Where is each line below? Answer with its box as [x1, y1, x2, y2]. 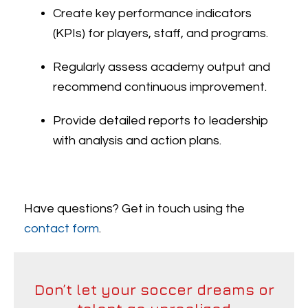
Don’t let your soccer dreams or [34, 280, 274, 298]
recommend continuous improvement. [53, 80, 267, 93]
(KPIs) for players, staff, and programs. [53, 27, 269, 40]
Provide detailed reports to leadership [53, 114, 269, 127]
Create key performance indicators [53, 7, 252, 20]
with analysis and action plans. [53, 134, 222, 147]
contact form [24, 222, 99, 235]
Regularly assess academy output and [53, 60, 271, 74]
